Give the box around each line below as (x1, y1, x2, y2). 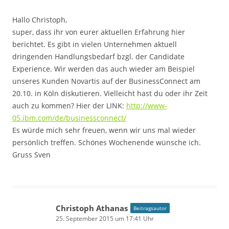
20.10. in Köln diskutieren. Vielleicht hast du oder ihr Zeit (12, 88, 208, 98)
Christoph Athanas (56, 202, 128, 213)
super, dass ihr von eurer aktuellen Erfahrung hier (12, 27, 185, 37)
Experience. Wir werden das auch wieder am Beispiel (12, 63, 195, 74)
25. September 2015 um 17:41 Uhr (56, 214, 154, 223)
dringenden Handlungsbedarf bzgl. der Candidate (12, 51, 185, 61)
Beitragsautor (133, 204, 167, 212)
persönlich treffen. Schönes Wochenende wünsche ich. (12, 137, 201, 147)
